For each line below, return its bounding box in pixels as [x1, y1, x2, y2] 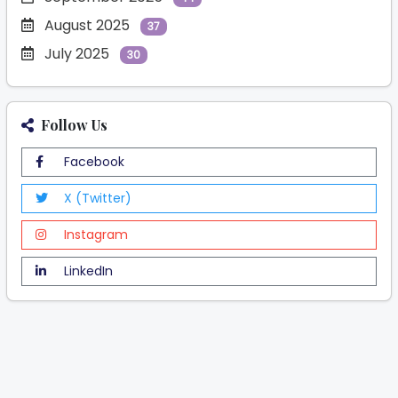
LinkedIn [60, 261, 113, 280]
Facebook [60, 152, 124, 171]
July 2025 [44, 43, 113, 64]
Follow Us [41, 115, 107, 134]
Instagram [60, 225, 128, 243]
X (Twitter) [60, 188, 131, 207]
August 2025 [44, 14, 133, 36]
